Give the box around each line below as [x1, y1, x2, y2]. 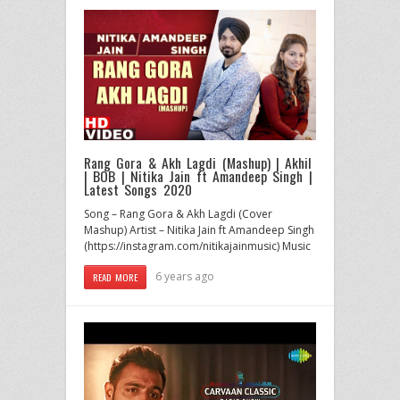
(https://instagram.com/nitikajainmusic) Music [84, 238, 311, 254]
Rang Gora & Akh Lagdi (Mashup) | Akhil [84, 152, 312, 174]
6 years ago [155, 269, 215, 285]
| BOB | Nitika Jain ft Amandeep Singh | [84, 165, 312, 187]
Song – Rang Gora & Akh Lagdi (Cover [84, 206, 272, 222]
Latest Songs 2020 [84, 179, 192, 201]
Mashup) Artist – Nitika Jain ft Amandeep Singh [84, 222, 314, 238]
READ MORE [93, 270, 138, 285]
